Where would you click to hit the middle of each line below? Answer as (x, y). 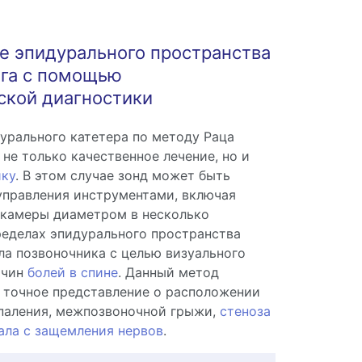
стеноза (243, 311)
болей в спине (72, 272)
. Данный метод (168, 272)
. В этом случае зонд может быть (122, 175)
